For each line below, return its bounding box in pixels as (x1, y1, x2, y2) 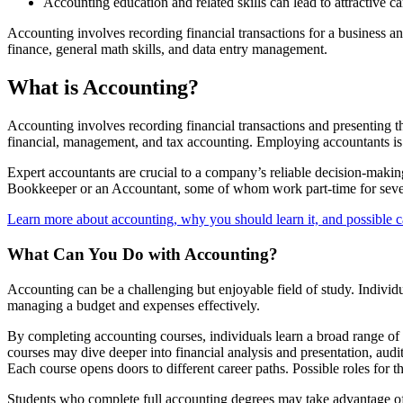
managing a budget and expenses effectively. (7, 297, 260, 313)
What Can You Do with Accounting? (7, 244, 278, 264)
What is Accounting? (7, 76, 199, 100)
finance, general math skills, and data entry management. (7, 41, 327, 58)
